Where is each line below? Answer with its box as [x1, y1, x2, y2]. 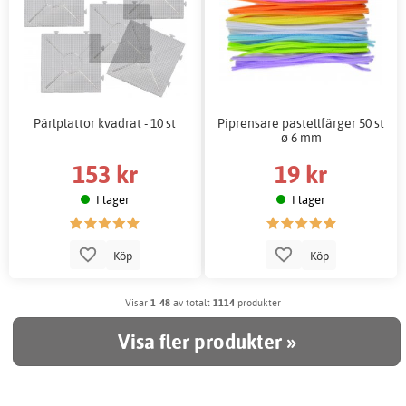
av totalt [170, 295, 213, 309]
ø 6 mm [280, 130, 322, 146]
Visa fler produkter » [118, 328, 296, 354]
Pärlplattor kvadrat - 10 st [34, 115, 177, 131]
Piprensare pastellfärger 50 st [217, 115, 385, 131]
